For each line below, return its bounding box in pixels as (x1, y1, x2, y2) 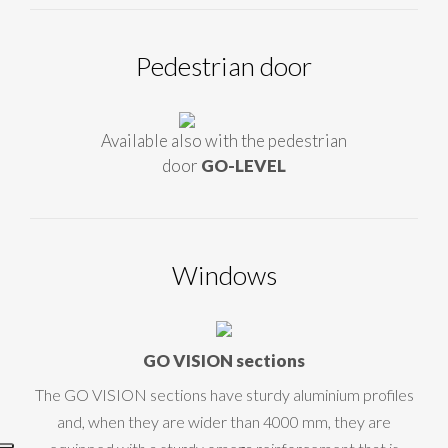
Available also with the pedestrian (101, 130, 347, 152)
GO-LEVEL (201, 155, 286, 177)
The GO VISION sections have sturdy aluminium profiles (34, 385, 414, 405)
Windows (171, 259, 277, 292)
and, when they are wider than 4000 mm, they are (57, 412, 391, 432)
